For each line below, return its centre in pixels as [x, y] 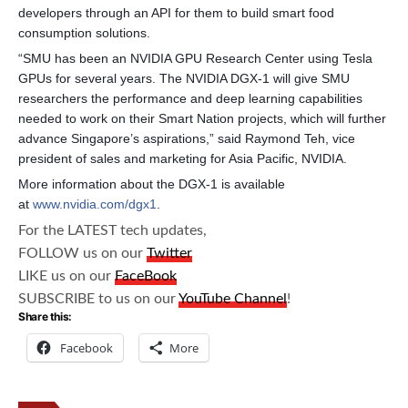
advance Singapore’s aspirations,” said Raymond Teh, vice [187, 139]
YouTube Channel [233, 299]
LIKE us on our [67, 276]
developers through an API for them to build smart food [176, 13]
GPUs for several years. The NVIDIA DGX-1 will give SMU [184, 79]
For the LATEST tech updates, [113, 231]
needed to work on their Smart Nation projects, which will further [202, 119]
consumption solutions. [84, 33]
